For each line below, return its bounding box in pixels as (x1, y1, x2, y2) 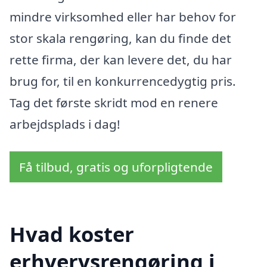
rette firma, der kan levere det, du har (10, 51, 232, 68)
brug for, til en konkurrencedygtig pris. (10, 72, 236, 89)
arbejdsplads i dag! (10, 115, 120, 132)
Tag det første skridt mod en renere (10, 94, 218, 111)
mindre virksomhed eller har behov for (10, 8, 236, 25)
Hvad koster (10, 220, 134, 249)
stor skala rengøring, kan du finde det (10, 29, 231, 46)
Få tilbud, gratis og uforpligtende (19, 158, 213, 175)
